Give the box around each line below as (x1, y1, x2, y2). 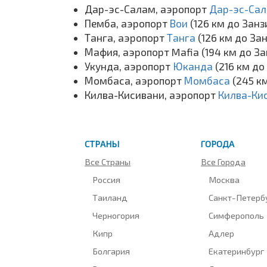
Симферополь (209, 209, 265, 221)
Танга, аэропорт (85, 31, 167, 44)
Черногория (92, 209, 140, 221)
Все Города (201, 156, 246, 167)
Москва (209, 173, 240, 185)
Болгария (92, 245, 131, 256)
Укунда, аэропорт (85, 60, 173, 72)
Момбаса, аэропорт (85, 74, 184, 86)
